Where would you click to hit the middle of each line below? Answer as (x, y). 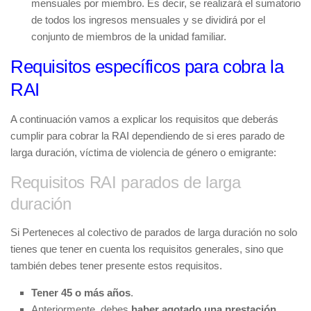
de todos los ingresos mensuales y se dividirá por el (148, 19)
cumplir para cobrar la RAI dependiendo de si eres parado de (148, 135)
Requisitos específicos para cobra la (147, 66)
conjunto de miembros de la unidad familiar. (129, 36)
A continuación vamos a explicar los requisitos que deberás (144, 119)
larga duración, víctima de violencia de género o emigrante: (143, 152)
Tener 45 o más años (81, 292)
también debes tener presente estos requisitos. (116, 265)
